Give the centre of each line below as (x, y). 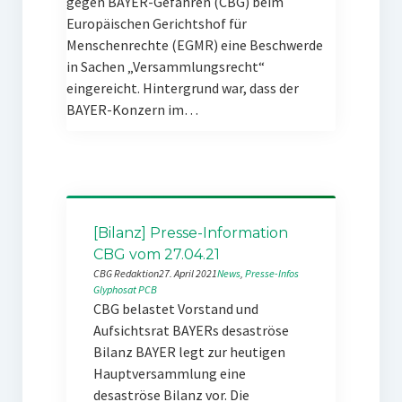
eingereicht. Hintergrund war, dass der (182, 88)
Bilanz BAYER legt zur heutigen (189, 352)
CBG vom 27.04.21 (156, 254)
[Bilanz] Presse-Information (190, 233)
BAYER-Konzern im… (132, 109)
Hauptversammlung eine (169, 373)
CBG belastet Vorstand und (175, 309)
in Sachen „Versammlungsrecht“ (165, 66)
